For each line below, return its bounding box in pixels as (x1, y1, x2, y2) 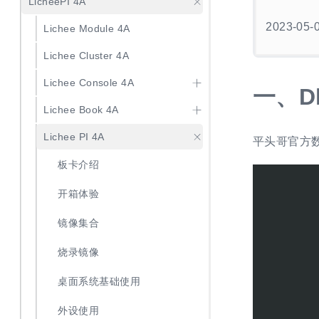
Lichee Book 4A (43, 104, 119, 116)
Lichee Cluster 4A (43, 50, 130, 62)
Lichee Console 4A (43, 77, 135, 89)
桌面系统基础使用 (58, 276, 141, 288)
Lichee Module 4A (43, 23, 130, 35)
